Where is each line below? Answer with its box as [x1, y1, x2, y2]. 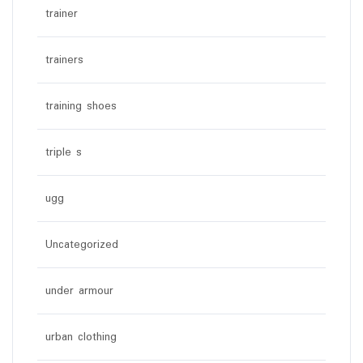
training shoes [45, 97, 117, 116]
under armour [45, 282, 113, 301]
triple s [45, 143, 82, 162]
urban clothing [45, 328, 117, 347]
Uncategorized [45, 236, 118, 254]
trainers [45, 51, 83, 70]
